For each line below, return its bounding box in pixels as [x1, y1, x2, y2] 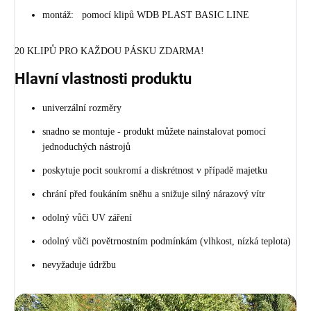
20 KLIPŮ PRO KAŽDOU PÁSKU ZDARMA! [15, 46, 204, 57]
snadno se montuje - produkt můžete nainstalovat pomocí [42, 126, 266, 137]
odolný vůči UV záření [42, 212, 132, 223]
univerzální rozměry [42, 102, 121, 113]
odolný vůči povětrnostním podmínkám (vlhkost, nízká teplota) [42, 235, 291, 246]
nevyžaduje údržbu [42, 259, 116, 270]
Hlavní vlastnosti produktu [15, 70, 192, 88]
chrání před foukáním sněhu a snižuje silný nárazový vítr [42, 188, 265, 199]
